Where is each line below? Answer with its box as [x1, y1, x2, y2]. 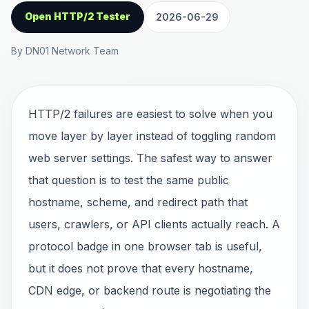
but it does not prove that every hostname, [28, 261, 253, 275]
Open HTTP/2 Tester [25, 10, 130, 22]
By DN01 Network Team [11, 45, 119, 57]
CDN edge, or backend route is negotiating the [28, 283, 271, 297]
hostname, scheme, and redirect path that [28, 195, 248, 209]
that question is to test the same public [28, 173, 229, 187]
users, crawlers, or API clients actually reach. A [28, 217, 280, 231]
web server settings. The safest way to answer [28, 151, 272, 165]
